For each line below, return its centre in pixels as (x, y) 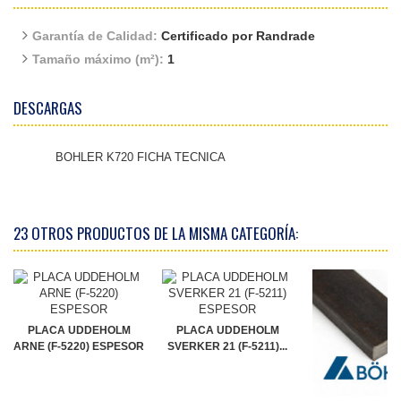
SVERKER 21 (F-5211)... (227, 347)
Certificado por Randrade (238, 36)
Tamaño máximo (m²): (100, 60)
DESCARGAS (48, 108)
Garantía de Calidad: (97, 36)
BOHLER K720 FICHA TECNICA (141, 158)
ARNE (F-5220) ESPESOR (79, 347)
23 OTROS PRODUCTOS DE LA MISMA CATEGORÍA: (156, 234)
